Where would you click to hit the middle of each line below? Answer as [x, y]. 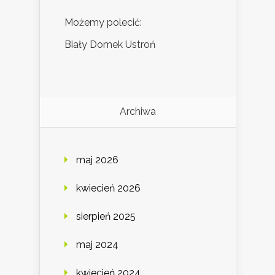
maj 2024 [97, 245]
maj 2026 [97, 160]
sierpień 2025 [106, 217]
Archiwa [138, 112]
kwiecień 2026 [108, 188]
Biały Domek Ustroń [110, 45]
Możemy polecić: [103, 23]
